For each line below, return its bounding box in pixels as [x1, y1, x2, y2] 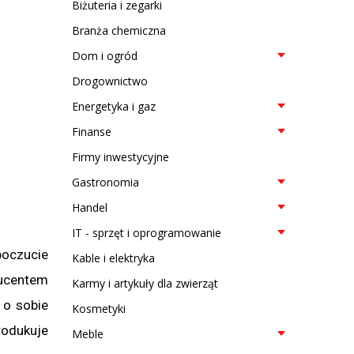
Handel [72, 200, 107, 215]
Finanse [72, 124, 111, 139]
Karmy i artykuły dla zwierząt [72, 276, 218, 291]
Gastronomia [72, 175, 139, 190]
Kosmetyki [72, 301, 126, 316]
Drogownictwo [72, 73, 148, 88]
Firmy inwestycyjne [72, 149, 169, 164]
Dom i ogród [72, 48, 137, 63]
